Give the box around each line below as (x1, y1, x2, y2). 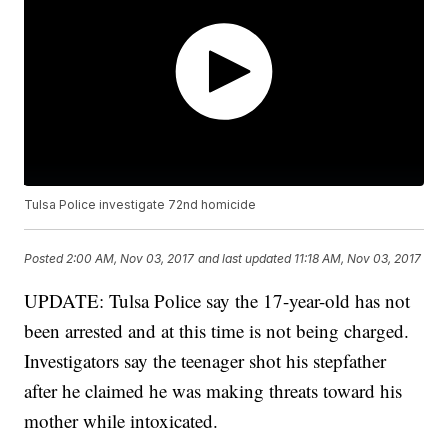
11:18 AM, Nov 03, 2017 (294, 250, 422, 266)
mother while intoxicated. (24, 407, 225, 433)
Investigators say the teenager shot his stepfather (24, 347, 387, 373)
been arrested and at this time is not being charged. (24, 317, 410, 343)
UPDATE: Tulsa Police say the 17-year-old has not (24, 287, 411, 313)
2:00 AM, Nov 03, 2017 (66, 250, 195, 266)
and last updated (198, 250, 292, 266)
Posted (24, 250, 67, 266)
